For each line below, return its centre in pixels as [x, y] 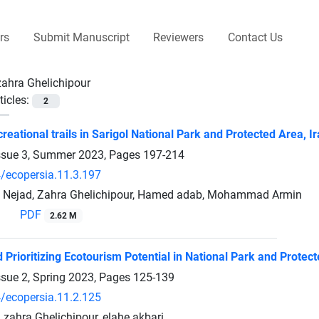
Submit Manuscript [81, 37]
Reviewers [179, 37]
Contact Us [255, 37]
